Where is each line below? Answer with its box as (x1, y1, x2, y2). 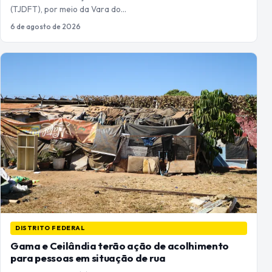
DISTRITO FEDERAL (15, 224, 86, 233)
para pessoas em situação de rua (10, 251, 166, 265)
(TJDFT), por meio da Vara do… (10, 4, 126, 15)
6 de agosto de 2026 (10, 22, 81, 32)
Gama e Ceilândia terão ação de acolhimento (10, 239, 229, 253)
